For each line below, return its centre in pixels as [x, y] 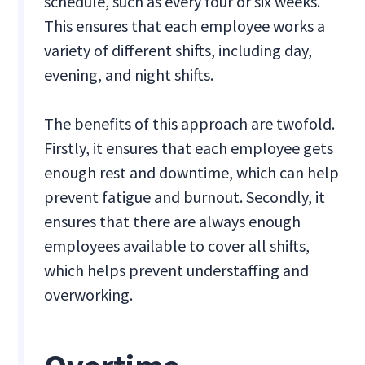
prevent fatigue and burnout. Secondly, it [185, 197]
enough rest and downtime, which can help [192, 173]
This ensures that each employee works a [185, 26]
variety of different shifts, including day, [178, 51]
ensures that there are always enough [173, 222]
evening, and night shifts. [129, 75]
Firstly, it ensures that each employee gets [189, 148]
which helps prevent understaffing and [177, 270]
